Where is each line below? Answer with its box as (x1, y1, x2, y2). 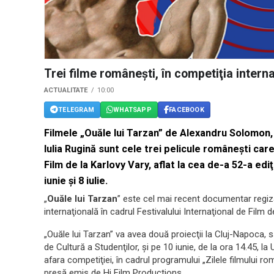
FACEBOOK (169, 105, 204, 114)
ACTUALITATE (44, 86, 88, 95)
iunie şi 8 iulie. (44, 175, 108, 187)
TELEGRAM (58, 105, 94, 114)
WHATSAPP (113, 105, 152, 114)
